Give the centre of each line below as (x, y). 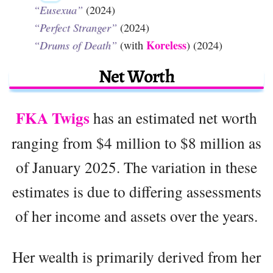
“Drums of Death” (75, 45)
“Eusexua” (58, 9)
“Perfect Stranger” (75, 27)
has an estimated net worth (173, 117)
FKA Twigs (53, 118)
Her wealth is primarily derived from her (136, 256)
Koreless (166, 45)
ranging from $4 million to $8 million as (136, 142)
